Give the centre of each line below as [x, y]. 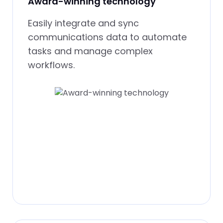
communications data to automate [107, 37]
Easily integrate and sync [83, 23]
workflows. [51, 65]
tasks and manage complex [90, 51]
